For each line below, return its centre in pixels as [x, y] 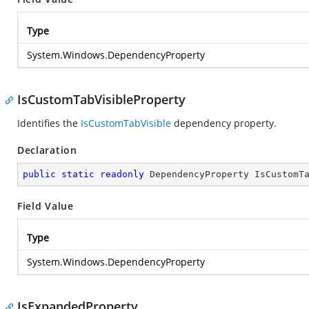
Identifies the [49, 123]
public [39, 174]
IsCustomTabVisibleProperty [101, 99]
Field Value [46, 206]
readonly [122, 174]
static [78, 174]
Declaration [47, 150]
